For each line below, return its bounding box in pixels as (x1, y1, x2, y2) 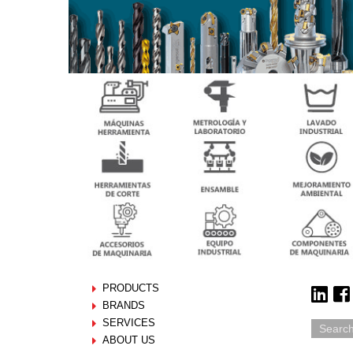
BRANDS (102, 299, 145, 312)
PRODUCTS (102, 282, 159, 295)
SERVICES (102, 317, 155, 329)
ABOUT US (102, 334, 155, 347)
